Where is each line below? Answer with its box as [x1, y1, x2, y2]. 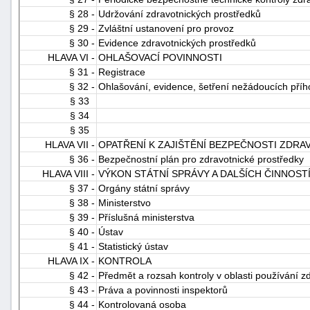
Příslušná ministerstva [98, 211, 194, 223]
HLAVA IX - [48, 255, 95, 266]
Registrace [98, 66, 145, 77]
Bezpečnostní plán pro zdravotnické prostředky [98, 153, 304, 165]
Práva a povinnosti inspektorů [98, 284, 228, 295]
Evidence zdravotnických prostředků [98, 37, 256, 48]
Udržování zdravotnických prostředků [98, 8, 261, 19]
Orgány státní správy [98, 182, 190, 194]
